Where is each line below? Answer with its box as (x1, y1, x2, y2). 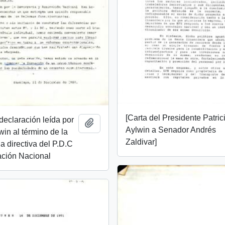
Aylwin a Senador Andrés (126, 126, 216, 135)
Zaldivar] (126, 138, 157, 147)
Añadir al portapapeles (93, 118, 175, 127)
